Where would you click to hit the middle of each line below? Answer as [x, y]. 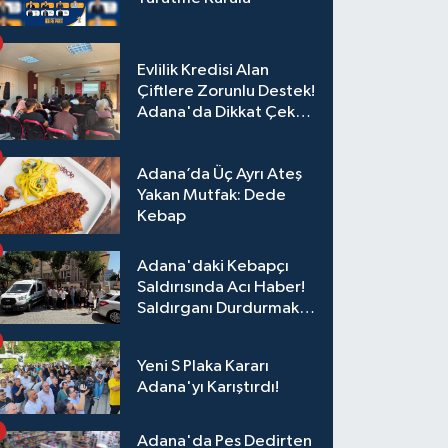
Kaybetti [170, 350]
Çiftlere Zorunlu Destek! [226, 91]
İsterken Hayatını [200, 329]
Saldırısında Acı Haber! [221, 287]
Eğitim [162, 133]
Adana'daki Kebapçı [213, 266]
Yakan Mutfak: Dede [212, 195]
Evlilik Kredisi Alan [203, 70]
